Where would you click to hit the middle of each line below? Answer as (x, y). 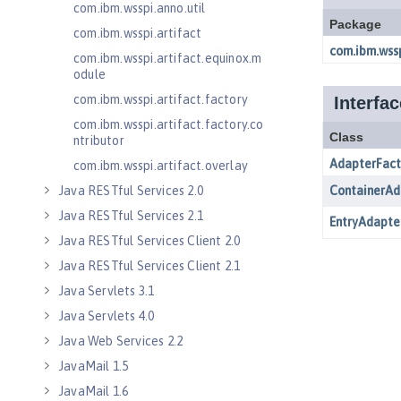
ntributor (99, 141)
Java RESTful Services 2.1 (131, 216)
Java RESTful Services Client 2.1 (150, 266)
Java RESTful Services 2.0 (131, 191)
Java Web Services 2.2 (121, 341)
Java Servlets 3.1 (107, 291)
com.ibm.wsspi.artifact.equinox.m (168, 58)
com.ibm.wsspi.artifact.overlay (161, 166)
